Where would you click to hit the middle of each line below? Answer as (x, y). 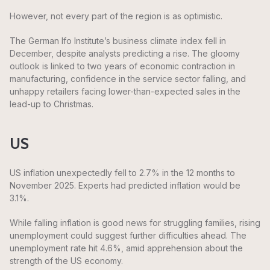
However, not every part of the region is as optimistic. (116, 16)
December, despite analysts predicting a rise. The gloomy (125, 54)
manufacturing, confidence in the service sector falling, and (128, 79)
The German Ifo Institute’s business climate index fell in (118, 41)
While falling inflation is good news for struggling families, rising (135, 223)
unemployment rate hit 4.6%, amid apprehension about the (126, 248)
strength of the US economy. (66, 261)
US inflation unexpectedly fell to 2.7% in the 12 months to (122, 173)
